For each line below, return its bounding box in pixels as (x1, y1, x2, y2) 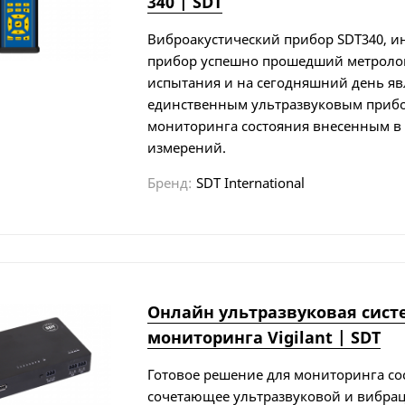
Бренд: (146, 173, 192, 192)
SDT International (195, 173, 305, 192)
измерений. (146, 137, 226, 156)
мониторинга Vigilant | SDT (146, 325, 381, 348)
